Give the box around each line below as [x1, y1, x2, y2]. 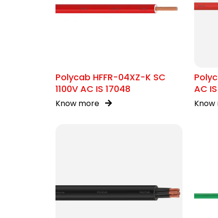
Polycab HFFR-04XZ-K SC [55, 71, 165, 83]
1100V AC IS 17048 [55, 83, 130, 95]
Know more [55, 98, 101, 109]
